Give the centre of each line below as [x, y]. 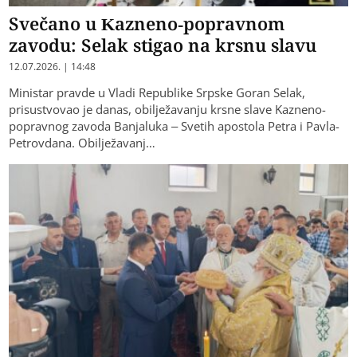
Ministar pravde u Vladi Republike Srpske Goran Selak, [157, 93]
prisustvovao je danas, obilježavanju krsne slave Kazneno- [168, 110]
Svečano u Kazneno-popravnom [147, 24]
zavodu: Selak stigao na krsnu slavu [163, 45]
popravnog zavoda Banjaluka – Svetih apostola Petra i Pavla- [175, 126]
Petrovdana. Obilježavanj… [82, 143]
